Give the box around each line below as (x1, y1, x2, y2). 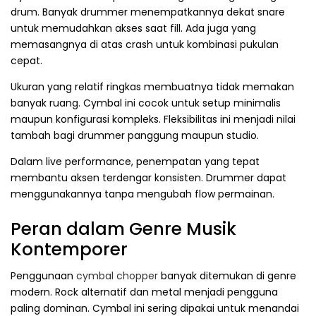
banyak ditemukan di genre (158, 268, 296, 283)
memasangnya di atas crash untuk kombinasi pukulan (11, 37, 279, 52)
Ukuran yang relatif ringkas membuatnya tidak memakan (11, 80, 294, 95)
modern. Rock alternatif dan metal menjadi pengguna (11, 284, 278, 299)
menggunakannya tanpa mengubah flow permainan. (11, 187, 274, 202)
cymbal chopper (76, 268, 158, 283)
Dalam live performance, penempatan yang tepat (11, 154, 260, 169)
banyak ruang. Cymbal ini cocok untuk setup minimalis (11, 96, 281, 111)
